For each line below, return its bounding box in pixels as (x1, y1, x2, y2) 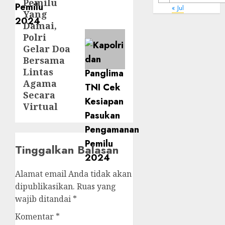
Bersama (23, 54, 65, 66)
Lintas (23, 66, 53, 78)
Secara (23, 89, 55, 101)
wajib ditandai (15, 193, 73, 204)
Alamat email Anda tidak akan (15, 168, 132, 179)
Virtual (23, 100, 58, 113)
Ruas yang (77, 181, 116, 192)
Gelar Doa (23, 43, 70, 55)
